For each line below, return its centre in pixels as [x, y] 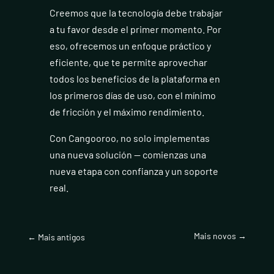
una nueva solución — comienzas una [128, 155]
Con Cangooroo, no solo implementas [129, 138]
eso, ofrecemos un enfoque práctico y [130, 46]
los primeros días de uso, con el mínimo [132, 95]
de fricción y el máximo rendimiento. [127, 112]
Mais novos [215, 235]
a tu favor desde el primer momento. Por [135, 29]
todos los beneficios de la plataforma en [135, 79]
